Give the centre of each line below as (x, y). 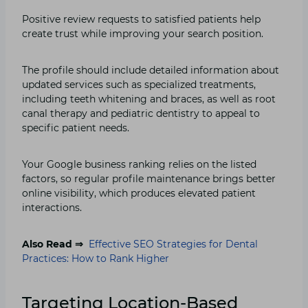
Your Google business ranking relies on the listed (139, 164)
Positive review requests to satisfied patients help (141, 19)
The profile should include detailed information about (151, 70)
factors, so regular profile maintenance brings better (149, 178)
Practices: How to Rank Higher (97, 258)
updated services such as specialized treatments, (139, 84)
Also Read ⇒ (54, 244)
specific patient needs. (76, 128)
